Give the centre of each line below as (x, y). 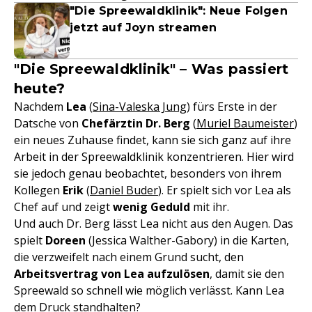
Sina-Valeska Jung (140, 106)
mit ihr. (210, 206)
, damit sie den (247, 273)
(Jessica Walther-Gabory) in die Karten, (187, 240)
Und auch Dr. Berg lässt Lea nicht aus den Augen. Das (154, 223)
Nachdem (40, 106)
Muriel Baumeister (245, 123)
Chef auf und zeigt (63, 206)
